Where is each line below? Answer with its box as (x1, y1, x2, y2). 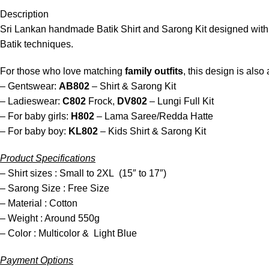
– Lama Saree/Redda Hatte (94, 110, 213, 121)
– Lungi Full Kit (147, 95, 214, 106)
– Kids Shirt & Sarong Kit (98, 125, 206, 136)
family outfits (125, 65, 183, 76)
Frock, (86, 95, 117, 106)
